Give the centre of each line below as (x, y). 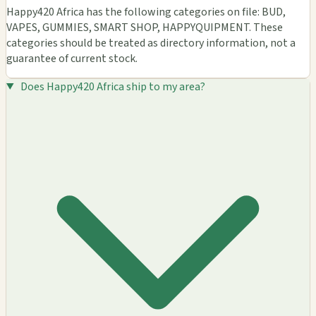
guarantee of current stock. (72, 58)
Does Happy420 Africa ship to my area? (113, 86)
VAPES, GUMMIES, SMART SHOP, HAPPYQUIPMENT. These (145, 27)
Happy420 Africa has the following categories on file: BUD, (146, 12)
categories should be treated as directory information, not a (151, 43)
